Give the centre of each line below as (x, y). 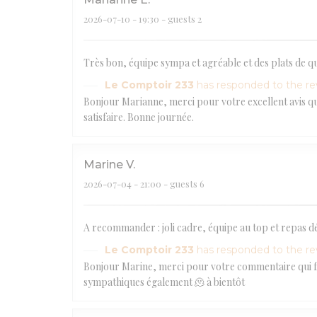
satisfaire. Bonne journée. (139, 117)
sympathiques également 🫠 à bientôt (164, 282)
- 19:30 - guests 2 (166, 18)
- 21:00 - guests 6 (168, 183)
